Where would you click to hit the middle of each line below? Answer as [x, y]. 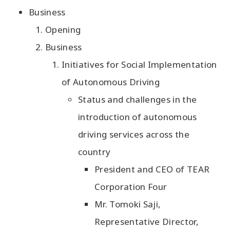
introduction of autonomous [138, 117]
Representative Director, [147, 222]
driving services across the [134, 134]
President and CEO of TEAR [152, 169]
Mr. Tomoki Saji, [128, 204]
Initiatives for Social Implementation [139, 64]
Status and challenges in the [138, 99]
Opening [63, 30]
